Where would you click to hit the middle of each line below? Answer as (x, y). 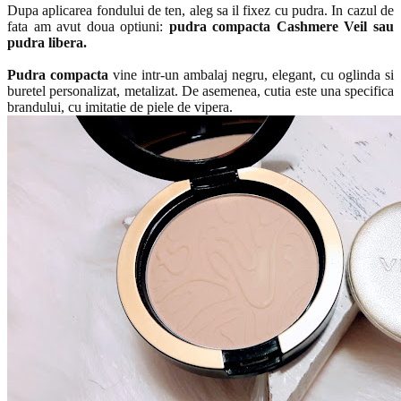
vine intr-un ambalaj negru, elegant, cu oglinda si (251, 74)
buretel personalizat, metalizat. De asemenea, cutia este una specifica (200, 90)
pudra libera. (49, 42)
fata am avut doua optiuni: (88, 26)
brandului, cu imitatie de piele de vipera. (120, 107)
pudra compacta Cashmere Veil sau (282, 26)
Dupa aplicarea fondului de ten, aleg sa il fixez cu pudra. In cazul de (200, 10)
